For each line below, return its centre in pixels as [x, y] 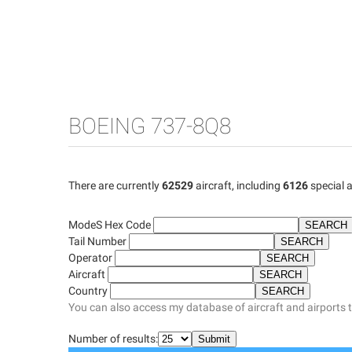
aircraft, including [238, 185]
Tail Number [99, 241]
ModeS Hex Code [111, 225]
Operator [92, 258]
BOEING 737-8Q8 [150, 126]
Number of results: [113, 339]
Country [89, 291]
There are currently [115, 185]
